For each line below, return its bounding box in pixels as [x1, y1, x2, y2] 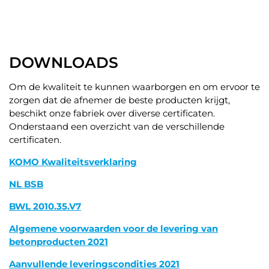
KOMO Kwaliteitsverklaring [9, 156, 137, 168]
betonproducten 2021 [9, 236, 108, 247]
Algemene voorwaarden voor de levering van [9, 223, 218, 234]
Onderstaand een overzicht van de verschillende [9, 121, 225, 132]
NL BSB [9, 178, 43, 190]
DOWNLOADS [9, 53, 118, 71]
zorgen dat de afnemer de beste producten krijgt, [9, 94, 230, 106]
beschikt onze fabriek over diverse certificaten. [9, 107, 215, 119]
